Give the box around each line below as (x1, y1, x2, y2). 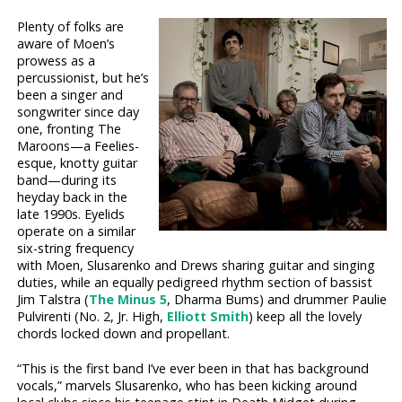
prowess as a (17, 52, 96, 70)
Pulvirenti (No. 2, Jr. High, (17, 308, 168, 326)
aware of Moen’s (17, 35, 116, 53)
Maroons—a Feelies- (17, 137, 140, 155)
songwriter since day (17, 103, 140, 121)
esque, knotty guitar (17, 154, 138, 172)
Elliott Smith (167, 308, 249, 326)
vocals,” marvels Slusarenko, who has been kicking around (17, 377, 358, 395)
